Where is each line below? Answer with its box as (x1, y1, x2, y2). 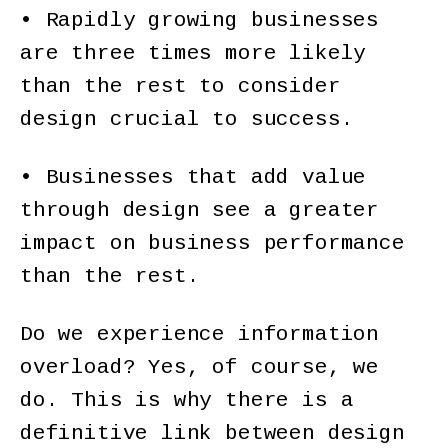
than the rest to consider (20, 74, 341, 98)
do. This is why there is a (20, 389, 354, 413)
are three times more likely (20, 41, 367, 65)
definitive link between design (20, 422, 405, 446)
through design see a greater (20, 198, 379, 222)
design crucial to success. (20, 107, 367, 131)
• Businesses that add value (20, 165, 367, 189)
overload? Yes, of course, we (20, 356, 379, 380)
